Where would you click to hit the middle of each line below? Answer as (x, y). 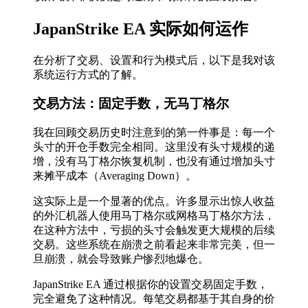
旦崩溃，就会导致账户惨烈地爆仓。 (121, 259)
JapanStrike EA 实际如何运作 (141, 29)
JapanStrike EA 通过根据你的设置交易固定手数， (151, 284)
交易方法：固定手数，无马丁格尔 (131, 104)
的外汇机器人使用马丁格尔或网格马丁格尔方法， (154, 216)
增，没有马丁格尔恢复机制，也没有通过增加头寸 (154, 161)
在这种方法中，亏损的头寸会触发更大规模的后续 (154, 230)
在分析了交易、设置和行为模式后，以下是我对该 (154, 60)
